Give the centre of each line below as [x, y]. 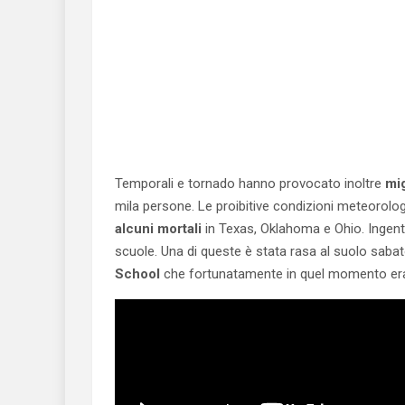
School [139, 274]
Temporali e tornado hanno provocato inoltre [248, 184]
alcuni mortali [158, 229]
